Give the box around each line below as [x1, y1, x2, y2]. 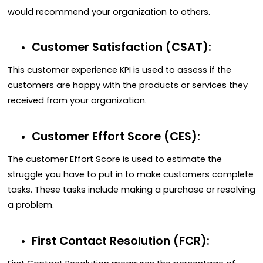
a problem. [8, 199, 54, 211]
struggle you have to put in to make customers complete [8, 168, 254, 181]
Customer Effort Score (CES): [31, 128, 200, 144]
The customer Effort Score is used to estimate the [8, 153, 222, 166]
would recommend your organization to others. [8, 5, 210, 18]
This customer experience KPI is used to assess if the [8, 64, 231, 76]
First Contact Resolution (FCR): [31, 232, 210, 249]
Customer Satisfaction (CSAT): [31, 39, 211, 56]
